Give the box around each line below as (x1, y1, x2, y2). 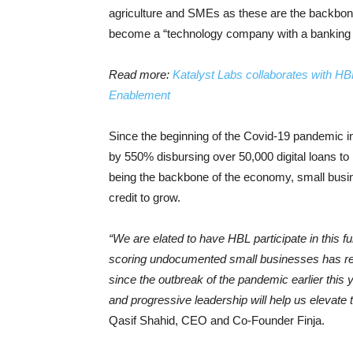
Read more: (109, 68, 173, 81)
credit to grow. (109, 191, 180, 204)
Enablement (109, 88, 170, 102)
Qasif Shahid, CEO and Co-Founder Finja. (109, 314, 325, 327)
